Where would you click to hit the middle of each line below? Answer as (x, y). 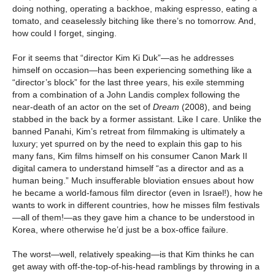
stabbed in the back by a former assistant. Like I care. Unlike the (137, 119)
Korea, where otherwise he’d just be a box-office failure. (120, 230)
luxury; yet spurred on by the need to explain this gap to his (127, 144)
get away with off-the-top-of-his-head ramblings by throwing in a (136, 267)
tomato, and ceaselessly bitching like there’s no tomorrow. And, (134, 21)
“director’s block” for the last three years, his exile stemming (128, 83)
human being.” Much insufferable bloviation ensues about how (133, 181)
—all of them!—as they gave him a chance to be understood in (134, 218)
